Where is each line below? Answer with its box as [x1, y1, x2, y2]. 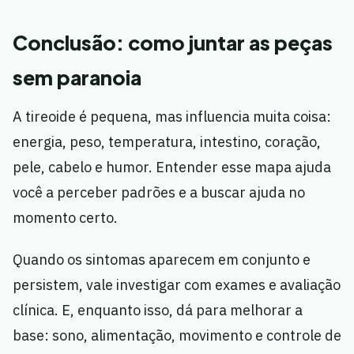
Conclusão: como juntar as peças [13, 30, 333, 56]
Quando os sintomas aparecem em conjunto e [13, 250, 311, 269]
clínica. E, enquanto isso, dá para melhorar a [13, 301, 303, 320]
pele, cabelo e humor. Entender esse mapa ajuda [13, 158, 331, 177]
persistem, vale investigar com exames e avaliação [13, 276, 341, 295]
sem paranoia [13, 65, 141, 91]
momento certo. [13, 209, 118, 228]
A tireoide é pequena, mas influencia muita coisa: [13, 107, 331, 126]
